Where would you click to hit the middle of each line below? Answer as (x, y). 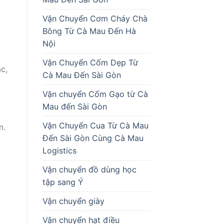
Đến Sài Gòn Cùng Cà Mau (93, 138)
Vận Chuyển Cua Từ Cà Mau (95, 125)
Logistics (59, 150)
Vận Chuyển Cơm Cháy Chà (95, 18)
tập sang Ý (63, 182)
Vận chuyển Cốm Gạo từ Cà (95, 94)
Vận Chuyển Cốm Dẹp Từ (90, 62)
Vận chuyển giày (73, 201)
